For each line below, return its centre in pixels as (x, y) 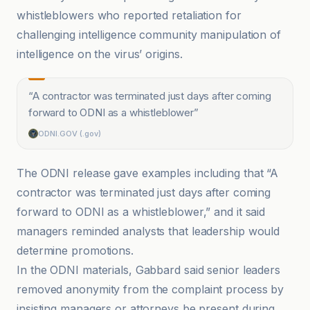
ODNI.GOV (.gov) (70, 134)
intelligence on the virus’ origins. (100, 54)
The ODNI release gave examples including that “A (148, 173)
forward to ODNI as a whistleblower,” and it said (141, 212)
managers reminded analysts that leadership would (148, 231)
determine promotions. (75, 250)
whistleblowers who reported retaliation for (129, 15)
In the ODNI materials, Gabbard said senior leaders (148, 270)
